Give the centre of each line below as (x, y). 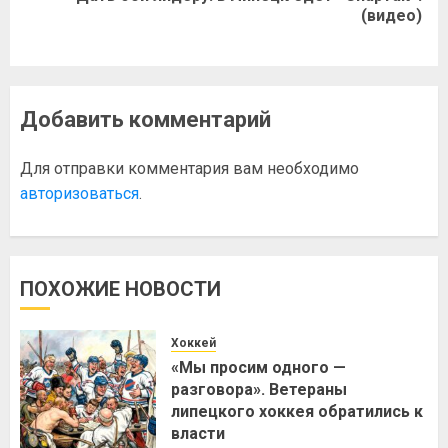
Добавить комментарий (145, 119)
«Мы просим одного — (258, 367)
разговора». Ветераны (259, 389)
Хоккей (193, 343)
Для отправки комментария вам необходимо (189, 168)
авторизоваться (79, 193)
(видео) (391, 15)
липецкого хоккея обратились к (297, 411)
